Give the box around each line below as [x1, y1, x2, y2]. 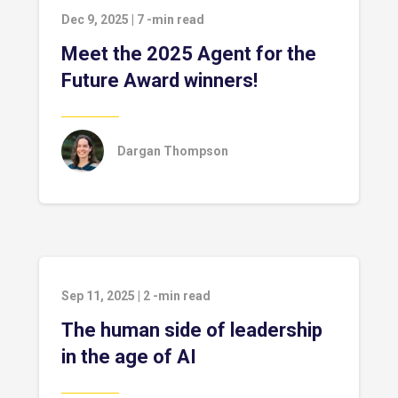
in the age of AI [61, 346, 196, 368]
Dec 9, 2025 [61, 12, 129, 27]
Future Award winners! [61, 69, 258, 92]
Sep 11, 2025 [61, 289, 135, 303]
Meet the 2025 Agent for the [61, 43, 316, 65]
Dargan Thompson [117, 144, 228, 158]
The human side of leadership [61, 319, 322, 341]
